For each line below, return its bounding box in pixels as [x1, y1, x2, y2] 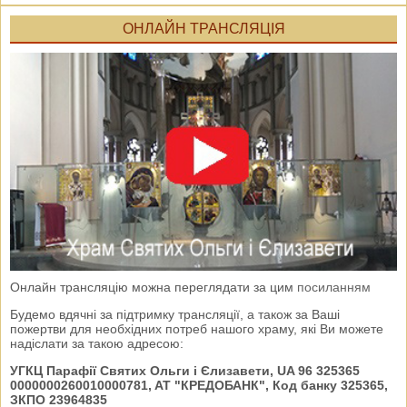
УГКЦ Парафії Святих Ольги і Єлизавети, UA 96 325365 [10, 363, 360, 379]
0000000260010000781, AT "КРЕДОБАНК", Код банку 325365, [10, 378, 388, 393]
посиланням [297, 280, 371, 295]
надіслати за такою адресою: [10, 336, 184, 352]
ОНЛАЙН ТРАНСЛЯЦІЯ [122, 21, 285, 37]
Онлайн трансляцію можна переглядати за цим [10, 280, 297, 295]
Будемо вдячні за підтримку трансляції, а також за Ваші [10, 307, 340, 323]
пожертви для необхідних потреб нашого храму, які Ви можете [10, 322, 383, 337]
